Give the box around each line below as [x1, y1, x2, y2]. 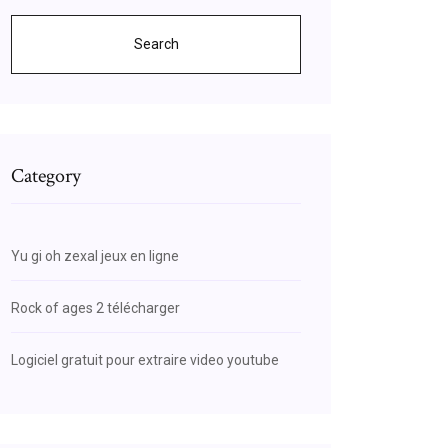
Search [133, 36, 179, 52]
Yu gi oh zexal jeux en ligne [11, 248, 179, 264]
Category [11, 163, 81, 189]
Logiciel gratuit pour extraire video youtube [11, 352, 279, 368]
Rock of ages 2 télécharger [11, 300, 180, 316]
